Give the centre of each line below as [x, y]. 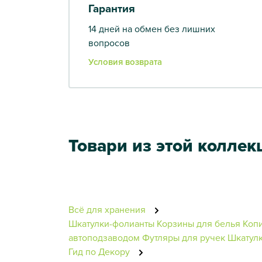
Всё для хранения [108, 209]
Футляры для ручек [184, 237]
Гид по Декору [100, 251]
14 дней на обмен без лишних [152, 28]
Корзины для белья [199, 223]
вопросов [109, 42]
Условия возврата [125, 61]
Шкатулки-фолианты [111, 223]
